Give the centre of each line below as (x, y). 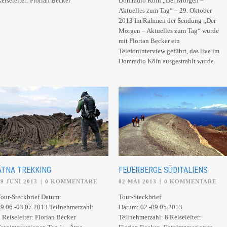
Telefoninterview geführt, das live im (169, 51)
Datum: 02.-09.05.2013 (150, 207)
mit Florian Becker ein (149, 41)
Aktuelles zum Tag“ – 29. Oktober (165, 10)
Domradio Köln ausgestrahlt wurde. (167, 61)
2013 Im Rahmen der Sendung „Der (167, 20)
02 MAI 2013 (138, 181)
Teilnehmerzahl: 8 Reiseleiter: (160, 217)
